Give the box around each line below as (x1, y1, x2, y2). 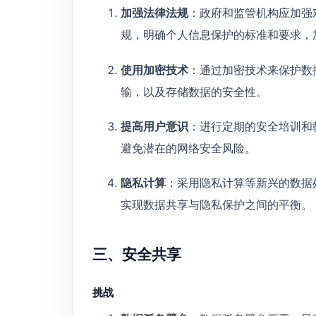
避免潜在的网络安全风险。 (121, 141, 256, 156)
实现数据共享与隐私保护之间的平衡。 (121, 197, 312, 212)
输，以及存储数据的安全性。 (121, 84, 267, 99)
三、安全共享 (92, 245, 181, 264)
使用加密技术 (121, 62, 188, 77)
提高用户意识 (121, 119, 188, 134)
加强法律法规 (121, 6, 188, 20)
